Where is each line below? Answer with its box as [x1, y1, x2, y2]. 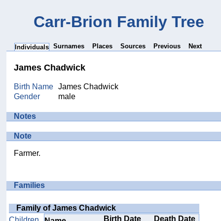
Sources [120, 42, 146, 50]
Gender [14, 92, 40, 101]
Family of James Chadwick [16, 203, 116, 212]
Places [92, 42, 113, 50]
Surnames [53, 42, 85, 50]
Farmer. [14, 149, 41, 158]
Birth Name [14, 82, 54, 91]
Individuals [15, 43, 49, 51]
